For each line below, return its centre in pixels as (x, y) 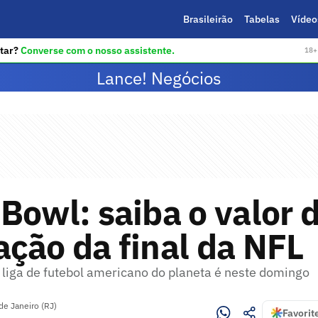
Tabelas (262, 19)
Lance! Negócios (159, 78)
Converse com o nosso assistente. (97, 50)
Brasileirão (208, 19)
